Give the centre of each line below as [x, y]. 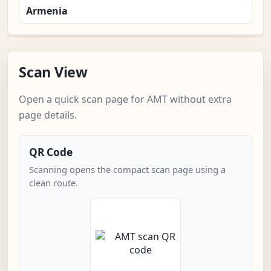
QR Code [51, 152]
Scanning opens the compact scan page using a [127, 170]
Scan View [53, 72]
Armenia [47, 11]
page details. [48, 115]
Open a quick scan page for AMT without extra [125, 100]
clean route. [54, 183]
